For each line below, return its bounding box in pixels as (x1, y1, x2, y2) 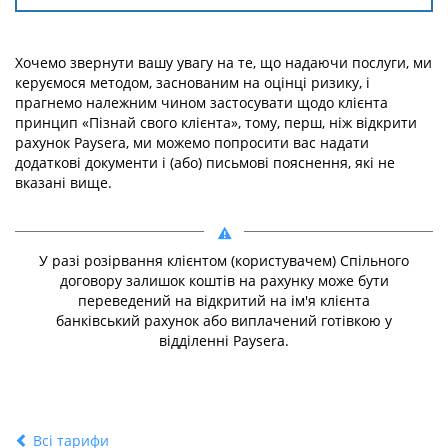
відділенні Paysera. (159, 331, 289, 350)
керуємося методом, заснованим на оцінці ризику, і (15, 73, 370, 92)
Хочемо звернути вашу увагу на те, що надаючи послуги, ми (15, 53, 432, 72)
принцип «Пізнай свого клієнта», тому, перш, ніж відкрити (15, 113, 417, 132)
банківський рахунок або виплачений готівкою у (56, 311, 392, 330)
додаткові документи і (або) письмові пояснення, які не (15, 153, 395, 172)
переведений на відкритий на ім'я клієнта (78, 291, 370, 310)
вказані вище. (15, 173, 112, 192)
